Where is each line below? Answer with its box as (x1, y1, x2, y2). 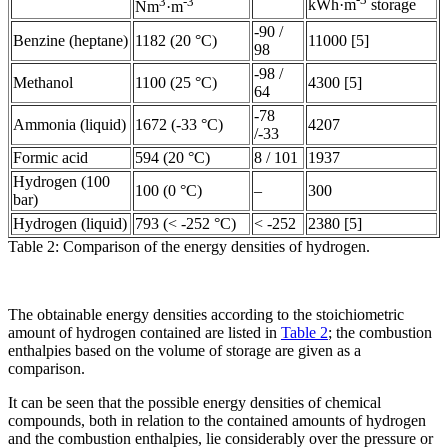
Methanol (13, 73, 73, 91)
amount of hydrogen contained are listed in (8, 323, 281, 341)
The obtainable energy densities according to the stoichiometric (8, 305, 404, 323)
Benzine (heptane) (13, 31, 128, 49)
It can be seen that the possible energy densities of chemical (8, 393, 381, 411)
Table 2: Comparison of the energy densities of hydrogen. (8, 237, 370, 255)
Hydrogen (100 (13, 172, 110, 190)
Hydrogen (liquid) (13, 214, 127, 232)
